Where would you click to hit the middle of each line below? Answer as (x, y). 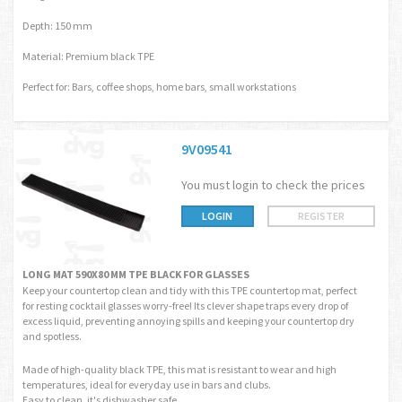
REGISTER (321, 216)
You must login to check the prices (273, 185)
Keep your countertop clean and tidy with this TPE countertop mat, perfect (190, 290)
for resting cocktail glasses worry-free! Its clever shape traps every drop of (185, 306)
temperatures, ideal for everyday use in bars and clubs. (147, 385)
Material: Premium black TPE (88, 56)
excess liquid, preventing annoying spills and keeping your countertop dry (188, 321)
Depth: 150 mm (57, 26)
